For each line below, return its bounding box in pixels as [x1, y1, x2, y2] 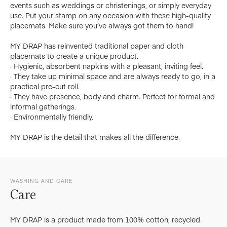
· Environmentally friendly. [10, 111, 93, 122]
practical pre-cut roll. [10, 81, 80, 92]
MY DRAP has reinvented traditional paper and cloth [10, 41, 183, 51]
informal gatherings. [10, 101, 76, 112]
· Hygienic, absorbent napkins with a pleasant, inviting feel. [10, 61, 203, 71]
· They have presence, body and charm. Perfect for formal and [10, 91, 215, 102]
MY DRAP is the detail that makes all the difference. [10, 132, 180, 142]
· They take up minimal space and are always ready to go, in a [10, 71, 215, 82]
